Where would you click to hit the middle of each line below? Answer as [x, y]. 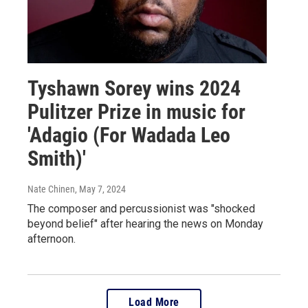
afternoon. [52, 239]
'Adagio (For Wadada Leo [129, 135]
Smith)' [57, 158]
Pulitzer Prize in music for [136, 111]
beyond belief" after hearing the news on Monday [145, 223]
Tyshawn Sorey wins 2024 [134, 88]
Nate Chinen [51, 189]
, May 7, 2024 [100, 189]
